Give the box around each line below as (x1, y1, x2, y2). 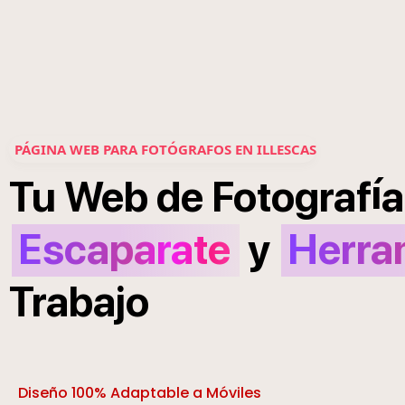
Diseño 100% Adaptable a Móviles (18, 381, 261, 403)
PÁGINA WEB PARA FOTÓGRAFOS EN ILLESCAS (14, 139, 316, 158)
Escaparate (18, 223, 231, 274)
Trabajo (9, 276, 149, 326)
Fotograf (212, 171, 372, 221)
